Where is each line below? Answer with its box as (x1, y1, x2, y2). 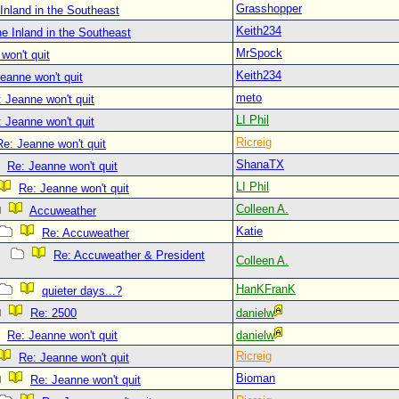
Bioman (236, 371, 275, 385)
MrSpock (236, 46, 282, 60)
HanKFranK (236, 282, 296, 296)
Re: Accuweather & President (53, 248, 205, 262)
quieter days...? (42, 284, 122, 297)
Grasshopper (236, 2, 302, 15)
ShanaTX (236, 158, 284, 171)
